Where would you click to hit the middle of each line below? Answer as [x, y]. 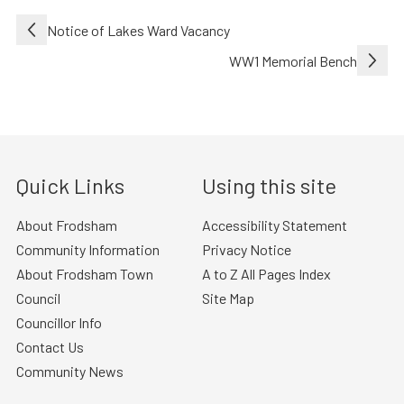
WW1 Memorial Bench [294, 60]
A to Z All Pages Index [266, 273]
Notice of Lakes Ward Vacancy [138, 30]
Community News [69, 371]
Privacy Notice [247, 249]
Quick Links [70, 185]
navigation [64, 56]
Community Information [87, 249]
